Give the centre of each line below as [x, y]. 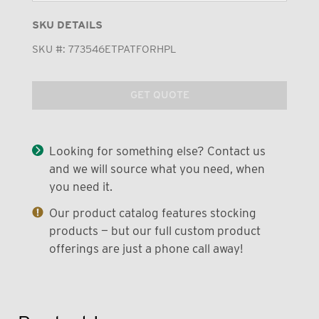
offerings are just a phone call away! [146, 248]
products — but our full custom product [155, 230]
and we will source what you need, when [157, 168]
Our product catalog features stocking [152, 213]
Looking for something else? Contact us [157, 151]
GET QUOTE [159, 95]
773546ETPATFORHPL [122, 49]
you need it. [80, 186]
